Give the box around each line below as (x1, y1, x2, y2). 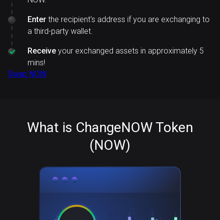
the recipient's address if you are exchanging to (46, 15, 210, 24)
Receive (27, 46, 56, 55)
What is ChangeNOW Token (27, 119, 193, 136)
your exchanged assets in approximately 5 (56, 46, 204, 55)
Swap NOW (8, 69, 47, 79)
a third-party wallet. (27, 27, 93, 36)
